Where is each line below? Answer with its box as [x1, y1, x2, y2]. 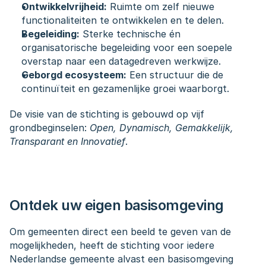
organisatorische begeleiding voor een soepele [21, 42, 232, 53]
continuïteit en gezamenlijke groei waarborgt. [21, 83, 229, 94]
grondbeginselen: [9, 122, 90, 134]
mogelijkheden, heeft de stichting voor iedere [9, 239, 214, 251]
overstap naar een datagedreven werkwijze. [21, 55, 221, 67]
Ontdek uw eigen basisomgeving [9, 197, 224, 214]
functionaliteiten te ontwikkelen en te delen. [21, 14, 224, 26]
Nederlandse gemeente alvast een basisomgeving [9, 253, 233, 265]
